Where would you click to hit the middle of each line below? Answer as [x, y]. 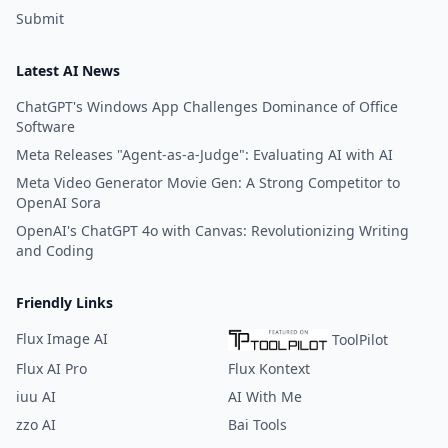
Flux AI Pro [51, 368]
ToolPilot [360, 339]
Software [45, 126]
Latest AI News [68, 70]
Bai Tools [257, 424]
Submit [40, 18]
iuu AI [36, 396]
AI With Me [265, 396]
